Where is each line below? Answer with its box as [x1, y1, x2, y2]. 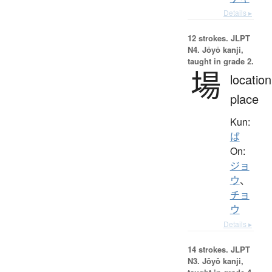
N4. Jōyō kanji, [187, 43, 243, 55]
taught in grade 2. [187, 55, 254, 67]
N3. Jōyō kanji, [187, 254, 243, 267]
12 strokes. [187, 32, 228, 44]
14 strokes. [187, 243, 228, 255]
